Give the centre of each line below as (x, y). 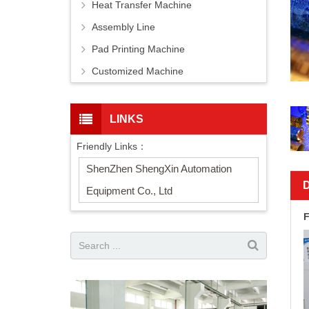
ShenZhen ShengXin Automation (159, 169)
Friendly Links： (112, 147)
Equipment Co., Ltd (129, 191)
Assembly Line (123, 27)
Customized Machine (138, 71)
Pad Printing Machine (138, 49)
